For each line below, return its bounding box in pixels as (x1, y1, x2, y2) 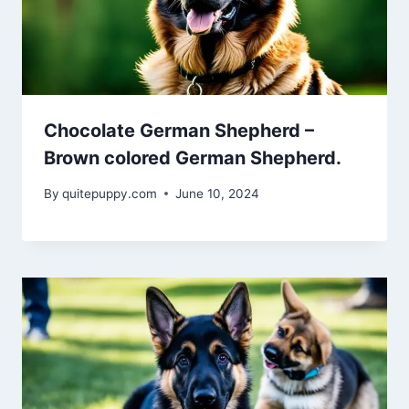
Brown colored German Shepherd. (44, 147, 341, 170)
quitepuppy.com (62, 185, 158, 201)
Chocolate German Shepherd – (44, 120, 314, 142)
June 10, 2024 (175, 185, 260, 201)
